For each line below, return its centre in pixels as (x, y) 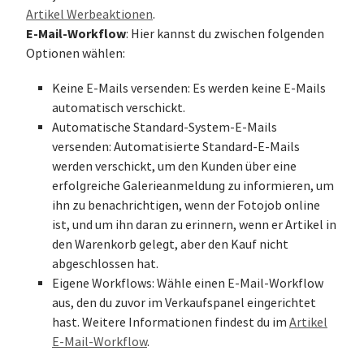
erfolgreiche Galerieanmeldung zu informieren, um (193, 186)
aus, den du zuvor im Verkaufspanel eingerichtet (184, 303)
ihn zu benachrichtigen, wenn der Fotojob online (186, 206)
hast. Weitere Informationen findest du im (171, 323)
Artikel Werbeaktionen (89, 15)
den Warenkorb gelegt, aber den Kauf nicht (170, 245)
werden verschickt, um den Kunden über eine (174, 167)
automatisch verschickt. (119, 108)
